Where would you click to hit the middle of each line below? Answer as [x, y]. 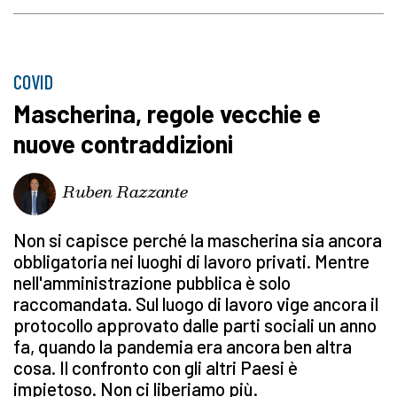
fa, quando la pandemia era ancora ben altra [183, 346]
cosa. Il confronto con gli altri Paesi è [156, 368]
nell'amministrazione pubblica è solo [152, 283]
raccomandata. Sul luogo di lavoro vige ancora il [196, 304]
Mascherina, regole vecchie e [167, 114]
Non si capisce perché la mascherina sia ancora [198, 240]
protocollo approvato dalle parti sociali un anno [195, 325]
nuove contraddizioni [123, 144]
